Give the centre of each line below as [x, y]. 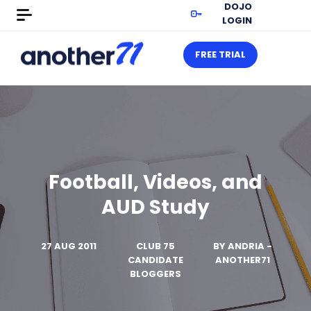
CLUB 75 [155, 246]
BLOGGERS [155, 274]
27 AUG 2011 [68, 246]
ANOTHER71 [242, 260]
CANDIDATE [155, 260]
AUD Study [155, 207]
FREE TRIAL [220, 54]
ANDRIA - [250, 246]
